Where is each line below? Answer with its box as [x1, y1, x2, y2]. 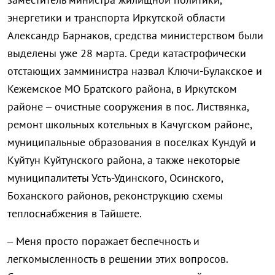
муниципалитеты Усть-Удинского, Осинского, [7, 171, 223, 185]
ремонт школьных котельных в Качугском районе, [7, 117, 252, 132]
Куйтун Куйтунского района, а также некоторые [7, 153, 240, 168]
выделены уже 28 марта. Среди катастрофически [7, 46, 246, 61]
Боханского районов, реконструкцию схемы [7, 188, 223, 203]
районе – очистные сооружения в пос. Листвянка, [7, 99, 249, 114]
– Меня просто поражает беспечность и [7, 234, 199, 249]
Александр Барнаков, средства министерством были [7, 28, 263, 43]
